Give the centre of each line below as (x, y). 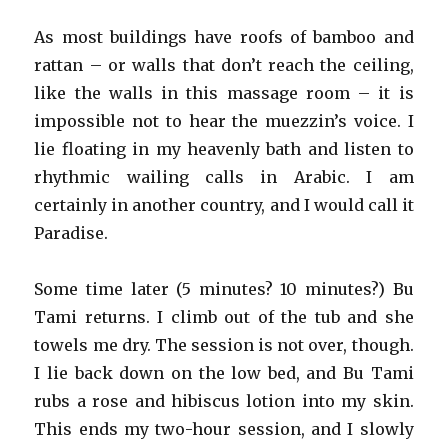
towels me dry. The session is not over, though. (224, 345)
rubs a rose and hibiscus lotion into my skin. (224, 401)
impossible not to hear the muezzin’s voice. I (224, 121)
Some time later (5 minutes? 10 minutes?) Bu (224, 289)
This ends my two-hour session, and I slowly (224, 429)
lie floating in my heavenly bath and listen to (224, 149)
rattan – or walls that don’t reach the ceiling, (224, 65)
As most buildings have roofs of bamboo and (224, 37)
